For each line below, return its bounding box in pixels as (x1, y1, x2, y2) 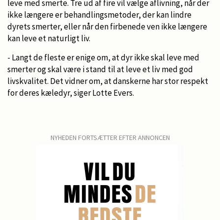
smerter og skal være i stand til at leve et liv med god (7, 63, 193, 75)
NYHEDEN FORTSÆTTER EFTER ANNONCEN (50, 133, 170, 142)
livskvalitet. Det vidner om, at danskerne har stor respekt (7, 75, 208, 86)
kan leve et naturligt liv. (7, 32, 90, 44)
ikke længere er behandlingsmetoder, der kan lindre (7, 9, 192, 20)
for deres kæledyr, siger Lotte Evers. (7, 87, 134, 98)
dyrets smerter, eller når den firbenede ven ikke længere (7, 21, 207, 32)
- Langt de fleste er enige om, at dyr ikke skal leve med (7, 52, 199, 63)
